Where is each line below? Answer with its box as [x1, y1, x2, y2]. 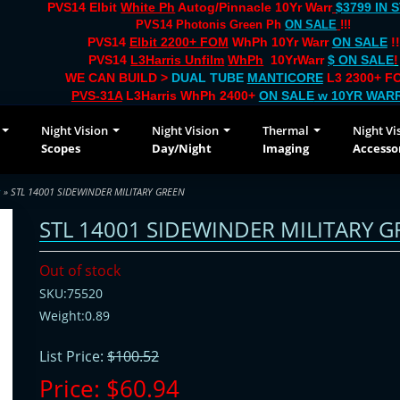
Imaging [262, 140, 309, 156]
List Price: [39, 346, 107, 366]
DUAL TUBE [171, 71, 247, 85]
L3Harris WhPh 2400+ [121, 88, 259, 103]
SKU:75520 [39, 285, 103, 302]
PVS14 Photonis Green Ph [136, 18, 286, 31]
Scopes [41, 140, 80, 156]
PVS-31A [71, 88, 122, 103]
